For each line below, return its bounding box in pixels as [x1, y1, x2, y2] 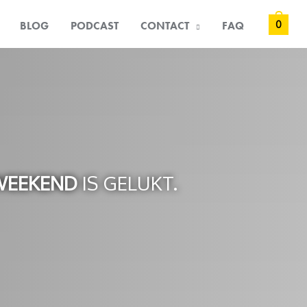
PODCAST [71, 19, 119, 34]
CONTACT [140, 19, 190, 34]
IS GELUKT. [77, 171, 177, 195]
